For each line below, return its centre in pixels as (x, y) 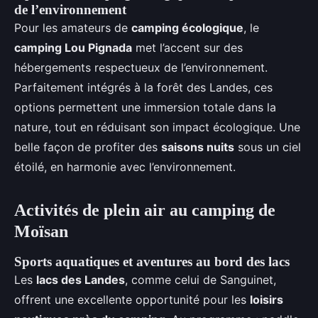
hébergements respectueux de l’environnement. (141, 67)
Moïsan (41, 231)
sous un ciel (268, 147)
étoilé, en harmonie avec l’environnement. (125, 167)
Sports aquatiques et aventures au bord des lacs (152, 262)
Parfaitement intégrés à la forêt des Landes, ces (143, 87)
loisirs (267, 300)
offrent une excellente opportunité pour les (132, 300)
